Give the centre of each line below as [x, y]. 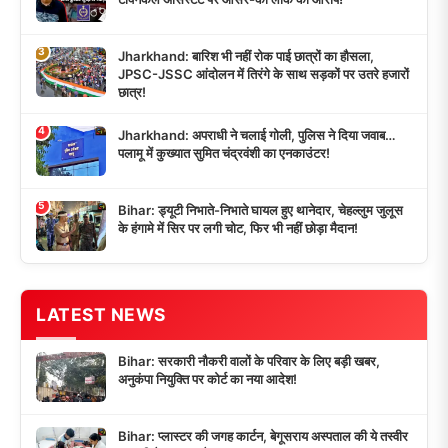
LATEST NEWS [101, 315]
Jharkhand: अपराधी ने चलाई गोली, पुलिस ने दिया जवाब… [257, 134]
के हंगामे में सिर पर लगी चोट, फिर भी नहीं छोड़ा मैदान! [238, 227]
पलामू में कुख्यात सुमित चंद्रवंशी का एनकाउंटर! [224, 152]
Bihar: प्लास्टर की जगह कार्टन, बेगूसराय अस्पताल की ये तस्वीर [263, 436]
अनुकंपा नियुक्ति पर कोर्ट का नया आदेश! [207, 379]
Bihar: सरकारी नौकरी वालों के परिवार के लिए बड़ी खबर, [249, 361]
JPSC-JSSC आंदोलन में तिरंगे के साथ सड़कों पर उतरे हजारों [263, 73]
